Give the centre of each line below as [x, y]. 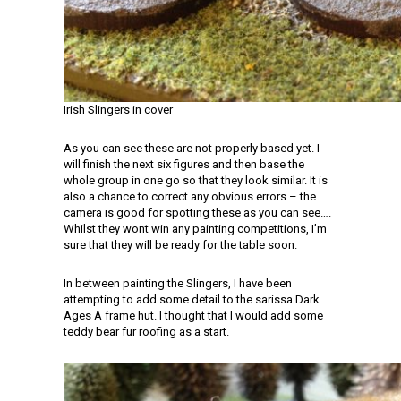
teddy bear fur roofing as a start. [146, 332]
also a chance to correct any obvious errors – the [190, 196]
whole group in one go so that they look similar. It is [196, 180]
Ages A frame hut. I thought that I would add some [193, 316]
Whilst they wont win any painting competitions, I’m [195, 229]
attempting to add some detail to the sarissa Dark [192, 299]
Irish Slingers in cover [118, 110]
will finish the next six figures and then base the [184, 164]
